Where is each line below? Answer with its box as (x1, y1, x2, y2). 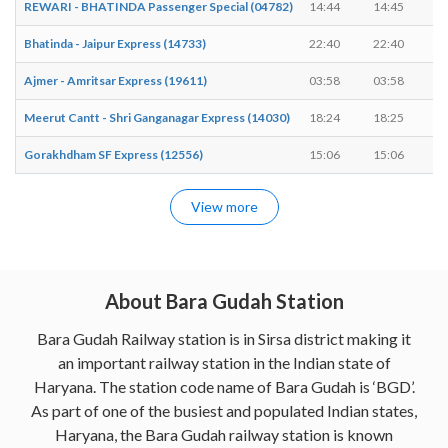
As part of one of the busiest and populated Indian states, (31, 400, 417, 420)
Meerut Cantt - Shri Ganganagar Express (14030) (24, 109, 290, 125)
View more (190, 197, 258, 215)
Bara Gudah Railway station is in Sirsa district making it (37, 328, 411, 348)
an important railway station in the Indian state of (57, 352, 391, 372)
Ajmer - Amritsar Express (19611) (24, 72, 207, 88)
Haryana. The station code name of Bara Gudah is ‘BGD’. (33, 376, 415, 396)
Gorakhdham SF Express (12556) (24, 146, 203, 162)
